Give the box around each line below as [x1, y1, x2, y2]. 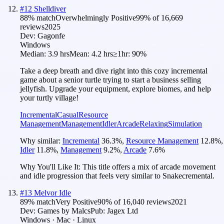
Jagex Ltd [107, 206, 138, 215]
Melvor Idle [34, 188, 71, 197]
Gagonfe [37, 31, 65, 40]
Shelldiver [34, 4, 66, 13]
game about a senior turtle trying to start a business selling [20, 75, 201, 84]
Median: [20, 49, 48, 58]
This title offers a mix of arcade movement [82, 162, 215, 171]
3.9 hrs [48, 49, 69, 58]
